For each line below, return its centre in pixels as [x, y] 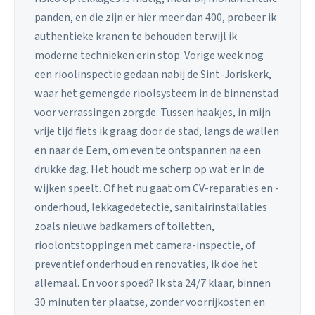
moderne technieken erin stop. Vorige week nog [149, 56]
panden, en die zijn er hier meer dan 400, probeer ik [155, 18]
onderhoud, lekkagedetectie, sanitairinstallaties [151, 208]
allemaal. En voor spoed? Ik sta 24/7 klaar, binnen [153, 284]
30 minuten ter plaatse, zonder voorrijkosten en [150, 303]
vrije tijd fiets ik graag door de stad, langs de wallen [157, 132]
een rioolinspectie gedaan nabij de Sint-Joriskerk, [153, 75]
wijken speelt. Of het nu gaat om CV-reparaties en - [157, 189]
